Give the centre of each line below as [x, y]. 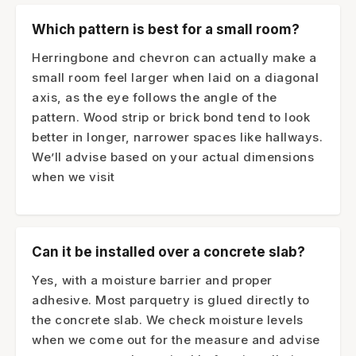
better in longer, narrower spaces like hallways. [177, 137]
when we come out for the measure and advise [176, 339]
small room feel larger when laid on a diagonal [175, 77]
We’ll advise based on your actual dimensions [173, 157]
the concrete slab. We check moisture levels [168, 319]
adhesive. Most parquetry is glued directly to [171, 300]
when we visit [74, 176]
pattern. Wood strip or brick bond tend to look [171, 117]
